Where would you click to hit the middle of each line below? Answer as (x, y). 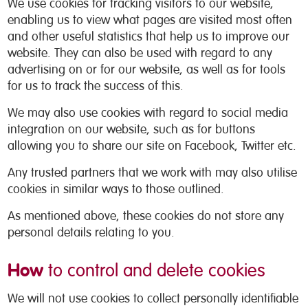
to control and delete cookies (155, 271)
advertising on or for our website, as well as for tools (147, 69)
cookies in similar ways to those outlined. (116, 189)
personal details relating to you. (91, 232)
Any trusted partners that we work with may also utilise (153, 173)
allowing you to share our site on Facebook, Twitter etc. (152, 146)
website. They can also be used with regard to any (140, 53)
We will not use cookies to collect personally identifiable (153, 298)
